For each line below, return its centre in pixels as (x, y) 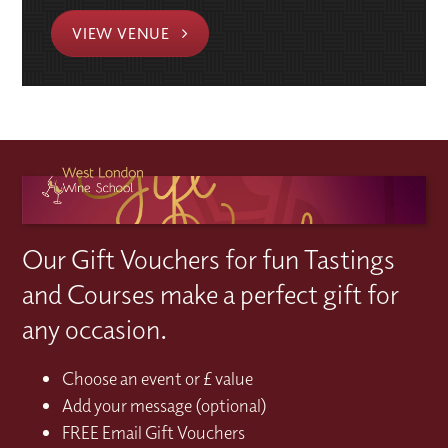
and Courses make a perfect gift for (211, 293)
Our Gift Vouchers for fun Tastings (209, 258)
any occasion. (95, 328)
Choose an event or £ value (158, 378)
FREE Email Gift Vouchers (154, 432)
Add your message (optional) (165, 405)
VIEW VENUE (123, 33)
